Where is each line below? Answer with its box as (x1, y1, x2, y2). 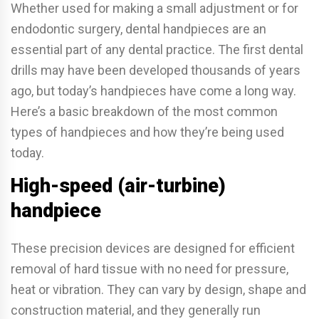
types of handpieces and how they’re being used (11, 125, 284, 140)
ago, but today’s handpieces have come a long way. (11, 83, 296, 99)
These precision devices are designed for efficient (11, 241, 295, 256)
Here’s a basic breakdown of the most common (11, 104, 278, 120)
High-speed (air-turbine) (11, 174, 226, 198)
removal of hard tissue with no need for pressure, (11, 261, 288, 277)
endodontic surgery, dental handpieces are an (11, 21, 266, 37)
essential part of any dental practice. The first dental (11, 42, 303, 58)
